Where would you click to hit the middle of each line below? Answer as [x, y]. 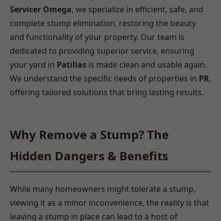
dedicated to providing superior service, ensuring [102, 51]
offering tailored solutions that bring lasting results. [107, 92]
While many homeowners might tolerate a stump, [103, 189]
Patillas [72, 65]
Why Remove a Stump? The [89, 134]
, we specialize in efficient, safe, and [137, 9]
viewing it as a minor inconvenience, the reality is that [110, 203]
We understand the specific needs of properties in [104, 78]
